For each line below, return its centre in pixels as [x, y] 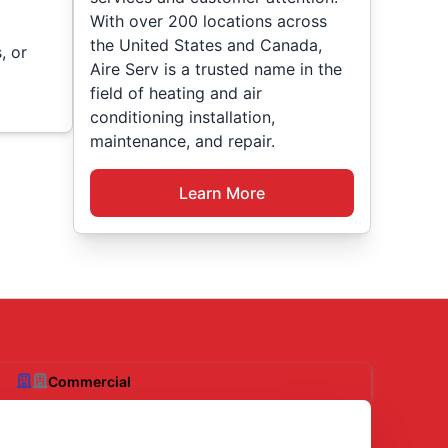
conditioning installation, [183, 116]
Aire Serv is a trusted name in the [216, 68]
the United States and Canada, [206, 44]
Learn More [221, 192]
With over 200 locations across [209, 20]
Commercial [89, 381]
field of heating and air [176, 92]
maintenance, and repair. [183, 140]
